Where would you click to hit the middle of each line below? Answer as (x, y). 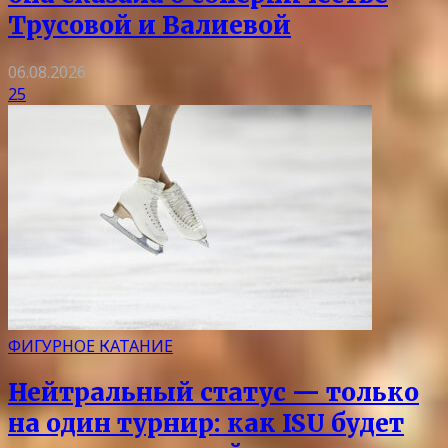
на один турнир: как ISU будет (206, 424)
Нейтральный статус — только (213, 393)
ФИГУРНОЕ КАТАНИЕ (90, 346)
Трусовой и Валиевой (149, 26)
